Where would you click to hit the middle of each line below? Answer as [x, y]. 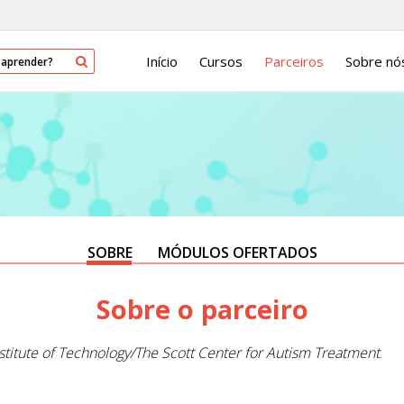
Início [162, 61]
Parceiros [294, 61]
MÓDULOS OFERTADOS [237, 252]
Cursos [221, 61]
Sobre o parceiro [202, 309]
